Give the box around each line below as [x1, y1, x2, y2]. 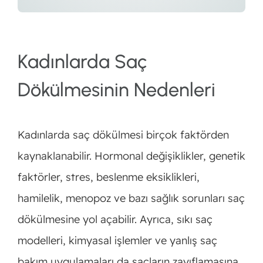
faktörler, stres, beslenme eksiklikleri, [17, 170, 200, 184]
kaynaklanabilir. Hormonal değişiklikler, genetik [17, 149, 245, 163]
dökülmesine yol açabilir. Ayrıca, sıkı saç [17, 213, 213, 227]
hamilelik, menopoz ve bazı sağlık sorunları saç [17, 191, 245, 205]
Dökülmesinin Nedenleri [17, 77, 215, 101]
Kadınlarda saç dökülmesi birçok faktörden [17, 128, 229, 142]
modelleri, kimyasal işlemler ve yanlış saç [17, 234, 217, 248]
